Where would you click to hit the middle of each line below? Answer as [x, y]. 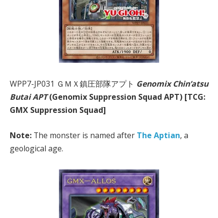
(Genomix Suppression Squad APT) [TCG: [126, 97]
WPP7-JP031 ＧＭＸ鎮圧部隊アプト [73, 84]
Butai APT [28, 97]
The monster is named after [84, 135]
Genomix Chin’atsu [172, 84]
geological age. [36, 148]
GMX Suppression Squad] [58, 110]
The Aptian [158, 135]
